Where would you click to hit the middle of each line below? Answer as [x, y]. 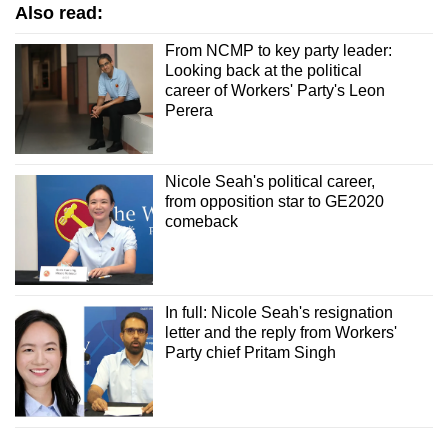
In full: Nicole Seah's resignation [278, 313]
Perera [188, 110]
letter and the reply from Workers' [280, 333]
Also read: [59, 12]
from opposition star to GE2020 [274, 201]
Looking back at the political [263, 70]
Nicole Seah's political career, [269, 181]
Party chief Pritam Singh [250, 353]
